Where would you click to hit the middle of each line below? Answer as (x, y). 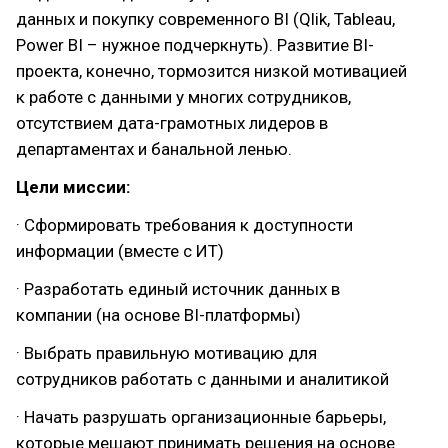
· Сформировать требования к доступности (184, 225)
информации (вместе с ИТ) (120, 251)
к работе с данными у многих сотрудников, (183, 97)
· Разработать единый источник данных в (178, 289)
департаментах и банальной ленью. (154, 149)
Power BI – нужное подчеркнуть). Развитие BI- (195, 45)
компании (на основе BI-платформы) (158, 315)
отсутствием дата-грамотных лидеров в (172, 123)
